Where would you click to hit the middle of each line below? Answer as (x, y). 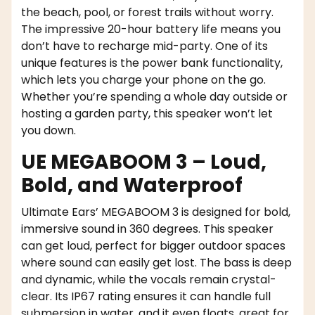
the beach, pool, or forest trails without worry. (147, 12)
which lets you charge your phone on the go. (143, 79)
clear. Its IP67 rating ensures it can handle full (146, 296)
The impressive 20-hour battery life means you (151, 29)
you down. (49, 130)
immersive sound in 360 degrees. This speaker (147, 229)
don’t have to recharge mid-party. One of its (144, 46)
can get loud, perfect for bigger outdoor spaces (153, 245)
